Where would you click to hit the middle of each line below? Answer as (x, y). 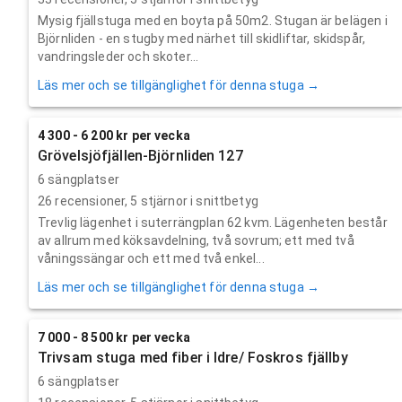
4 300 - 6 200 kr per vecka (114, 135)
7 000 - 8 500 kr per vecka (114, 337)
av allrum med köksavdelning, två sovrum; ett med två (196, 240)
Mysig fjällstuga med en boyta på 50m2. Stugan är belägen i (213, 20)
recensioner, (92, 201)
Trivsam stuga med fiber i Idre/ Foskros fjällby (193, 357)
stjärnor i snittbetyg (198, 201)
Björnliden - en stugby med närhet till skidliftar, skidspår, (201, 38)
